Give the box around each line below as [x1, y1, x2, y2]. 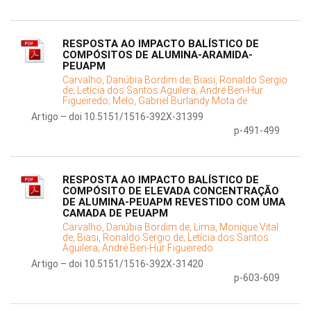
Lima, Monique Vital [194, 221, 278, 233]
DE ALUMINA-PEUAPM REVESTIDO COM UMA [62, 196, 285, 209]
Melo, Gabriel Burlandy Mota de [112, 95, 247, 107]
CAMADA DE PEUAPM [62, 207, 168, 220]
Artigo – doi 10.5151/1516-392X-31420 [31, 258, 203, 270]
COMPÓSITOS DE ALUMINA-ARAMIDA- [62, 49, 253, 62]
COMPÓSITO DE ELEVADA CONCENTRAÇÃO [62, 185, 279, 198]
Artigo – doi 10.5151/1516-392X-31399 [31, 111, 203, 123]
